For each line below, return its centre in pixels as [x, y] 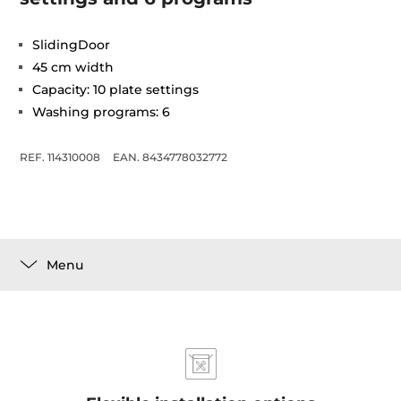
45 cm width [73, 67]
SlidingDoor [72, 45]
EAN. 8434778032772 [171, 157]
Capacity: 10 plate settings [116, 90]
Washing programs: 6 [102, 112]
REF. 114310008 [60, 157]
